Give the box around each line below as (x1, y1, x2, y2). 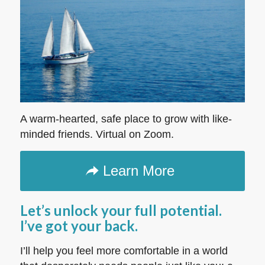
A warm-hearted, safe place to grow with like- (20, 113, 232, 125)
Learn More (103, 163, 175, 179)
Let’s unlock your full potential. (20, 202, 222, 219)
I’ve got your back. (20, 217, 138, 235)
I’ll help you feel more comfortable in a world (20, 244, 228, 257)
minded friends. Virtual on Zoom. (20, 128, 174, 141)
